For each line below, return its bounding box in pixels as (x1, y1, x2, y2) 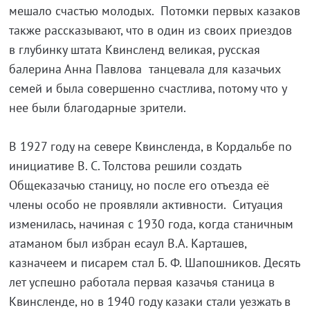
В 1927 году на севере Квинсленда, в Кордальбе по (8, 138, 292, 155)
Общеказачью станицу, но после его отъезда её (8, 177, 269, 194)
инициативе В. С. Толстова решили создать (8, 158, 241, 174)
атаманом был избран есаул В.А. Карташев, (8, 235, 246, 252)
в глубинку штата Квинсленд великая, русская (8, 42, 260, 58)
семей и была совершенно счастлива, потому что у (8, 80, 286, 97)
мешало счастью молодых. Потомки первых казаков (8, 3, 300, 19)
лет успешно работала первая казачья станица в (8, 274, 275, 291)
